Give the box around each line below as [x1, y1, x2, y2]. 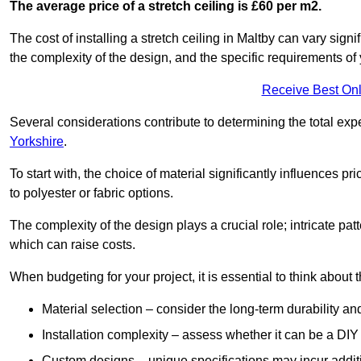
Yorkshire [10, 134, 64, 148]
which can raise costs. [10, 237, 135, 251]
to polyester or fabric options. [10, 185, 173, 200]
